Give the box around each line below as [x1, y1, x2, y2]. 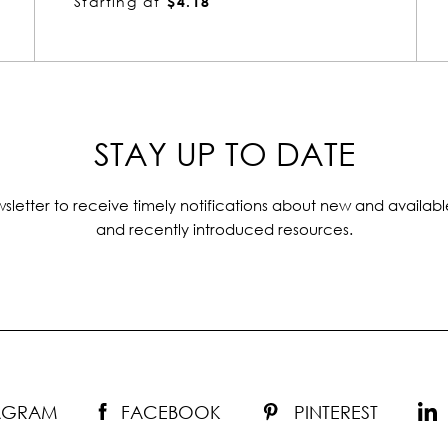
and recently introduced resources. [95, 219, 353, 238]
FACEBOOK [121, 400, 221, 423]
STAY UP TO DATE [93, 133, 355, 173]
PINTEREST [294, 400, 378, 423]
